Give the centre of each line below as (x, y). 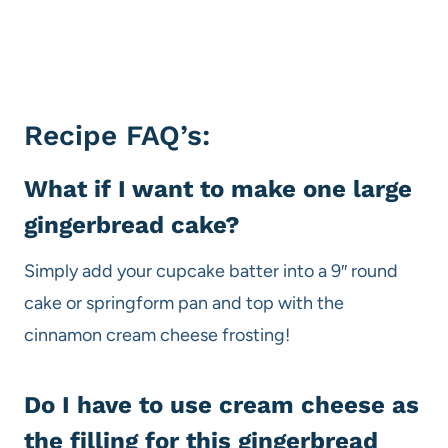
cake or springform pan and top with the (184, 303)
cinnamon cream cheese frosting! (159, 335)
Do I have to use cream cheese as (221, 405)
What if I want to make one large (218, 189)
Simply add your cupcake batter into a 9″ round (211, 271)
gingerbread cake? (132, 225)
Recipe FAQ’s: (117, 136)
